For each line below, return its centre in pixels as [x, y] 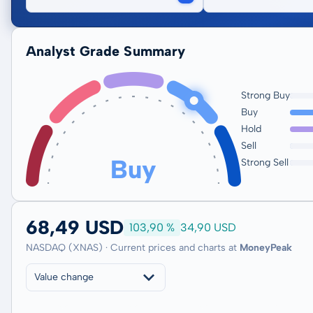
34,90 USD [208, 227]
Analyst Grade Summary [106, 51]
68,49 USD [75, 227]
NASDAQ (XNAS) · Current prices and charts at [133, 248]
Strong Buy [265, 95]
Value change [64, 277]
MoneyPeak [266, 248]
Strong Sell [265, 162]
